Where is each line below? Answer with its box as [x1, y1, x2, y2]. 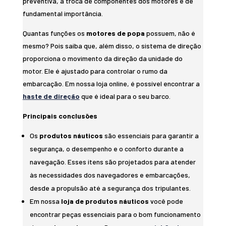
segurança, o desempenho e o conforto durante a [29, 144, 184, 153]
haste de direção [22, 92, 80, 101]
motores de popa [86, 29, 145, 38]
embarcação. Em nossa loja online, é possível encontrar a [22, 79, 200, 88]
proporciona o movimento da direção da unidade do [22, 54, 183, 63]
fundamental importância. [22, 9, 104, 18]
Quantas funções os [22, 29, 86, 38]
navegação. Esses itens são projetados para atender [29, 157, 196, 166]
